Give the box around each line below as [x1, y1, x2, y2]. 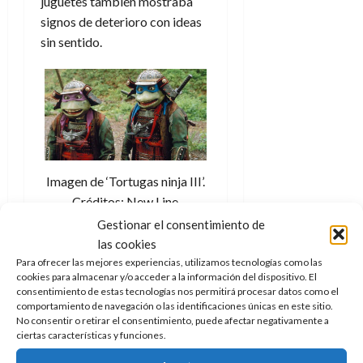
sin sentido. [41, 33, 102, 49]
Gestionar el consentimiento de [97, 216, 265, 232]
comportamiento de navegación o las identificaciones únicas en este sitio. [16, 299, 333, 312]
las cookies [97, 236, 156, 251]
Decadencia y [41, 268, 199, 297]
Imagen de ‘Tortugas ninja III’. [45, 173, 205, 189]
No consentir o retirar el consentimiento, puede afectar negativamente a [16, 314, 329, 327]
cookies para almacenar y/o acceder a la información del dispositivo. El [16, 270, 317, 283]
